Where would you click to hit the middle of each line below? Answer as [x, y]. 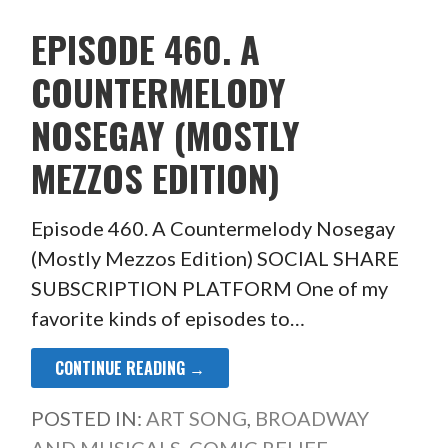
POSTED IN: [88, 417]
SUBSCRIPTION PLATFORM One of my [209, 287]
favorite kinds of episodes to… [167, 317]
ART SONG [196, 417]
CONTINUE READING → [129, 367]
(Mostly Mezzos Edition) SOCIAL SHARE [214, 257]
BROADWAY [311, 417]
